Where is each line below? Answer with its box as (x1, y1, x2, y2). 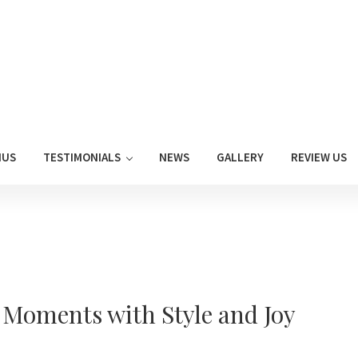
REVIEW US (291, 149, 347, 165)
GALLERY (217, 149, 264, 165)
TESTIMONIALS (43, 149, 121, 165)
